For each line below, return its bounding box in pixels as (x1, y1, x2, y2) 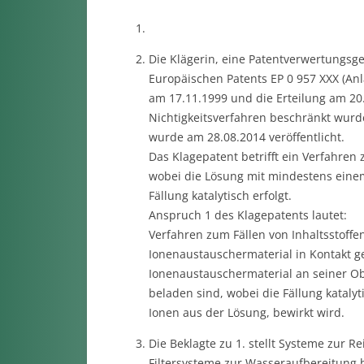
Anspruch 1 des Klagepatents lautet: (148, 207, 347, 223)
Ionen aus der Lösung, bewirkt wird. (148, 305, 344, 320)
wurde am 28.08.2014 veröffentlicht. (148, 129, 344, 145)
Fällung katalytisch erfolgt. (148, 188, 292, 203)
